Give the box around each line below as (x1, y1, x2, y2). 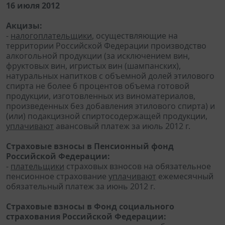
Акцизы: (6, 20, 42, 31)
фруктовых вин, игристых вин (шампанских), (6, 60, 181, 71)
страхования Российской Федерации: (6, 210, 166, 222)
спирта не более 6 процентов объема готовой (6, 80, 189, 91)
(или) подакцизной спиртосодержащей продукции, (6, 110, 207, 122)
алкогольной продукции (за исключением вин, (6, 50, 190, 61)
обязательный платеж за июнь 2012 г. (6, 180, 155, 192)
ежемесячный (156, 170, 213, 182)
